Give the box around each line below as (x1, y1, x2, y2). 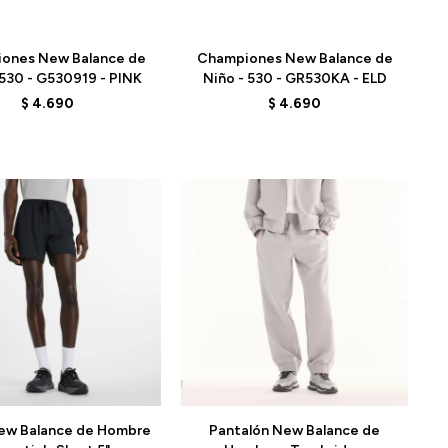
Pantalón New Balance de (209, 421, 381, 439)
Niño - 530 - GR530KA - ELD (202, 69, 387, 87)
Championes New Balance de (196, 49, 393, 67)
